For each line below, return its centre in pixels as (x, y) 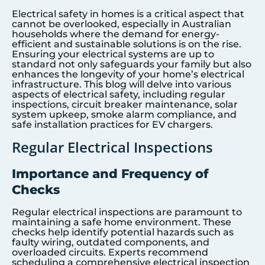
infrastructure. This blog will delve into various (122, 84)
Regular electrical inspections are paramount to (127, 212)
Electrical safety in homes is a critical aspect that (128, 14)
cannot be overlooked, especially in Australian (122, 24)
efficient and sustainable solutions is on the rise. (127, 44)
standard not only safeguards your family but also (132, 64)
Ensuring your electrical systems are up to (113, 54)
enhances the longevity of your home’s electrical (128, 74)
